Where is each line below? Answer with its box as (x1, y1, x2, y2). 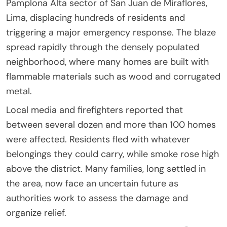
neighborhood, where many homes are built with (6, 55, 209, 68)
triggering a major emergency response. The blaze (6, 26, 216, 39)
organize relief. (6, 206, 66, 219)
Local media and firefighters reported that (6, 103, 183, 116)
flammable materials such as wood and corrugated (6, 70, 220, 83)
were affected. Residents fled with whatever (6, 133, 190, 145)
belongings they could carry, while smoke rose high (6, 147, 219, 160)
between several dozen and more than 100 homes (6, 118, 216, 131)
